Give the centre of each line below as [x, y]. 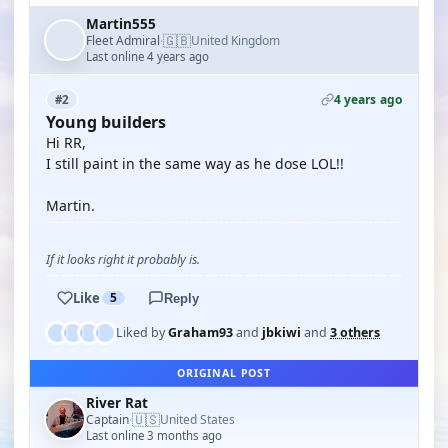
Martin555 [121, 24]
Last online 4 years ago [147, 56]
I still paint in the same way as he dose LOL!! [195, 163]
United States [197, 419]
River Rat [117, 403]
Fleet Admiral [123, 40]
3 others [355, 332]
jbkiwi [281, 332]
